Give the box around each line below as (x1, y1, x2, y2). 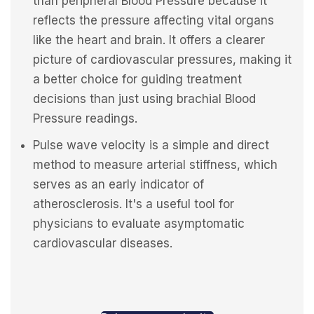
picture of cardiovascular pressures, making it (33, 53, 292, 67)
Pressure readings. (33, 111, 137, 126)
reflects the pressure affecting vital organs (33, 13, 274, 28)
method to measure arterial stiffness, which (33, 158, 278, 172)
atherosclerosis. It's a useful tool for (33, 197, 234, 212)
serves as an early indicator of (33, 177, 204, 192)
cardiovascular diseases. (33, 236, 172, 251)
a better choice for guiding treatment (33, 72, 242, 87)
